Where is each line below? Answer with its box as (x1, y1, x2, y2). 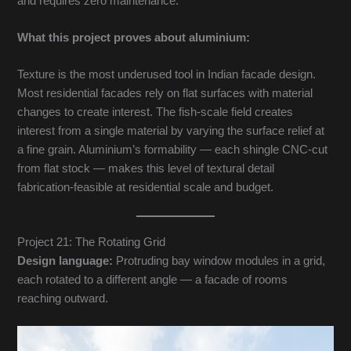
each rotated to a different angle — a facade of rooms (17, 273, 288, 286)
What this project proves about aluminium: (17, 31, 251, 45)
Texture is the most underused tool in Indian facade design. (17, 68, 317, 81)
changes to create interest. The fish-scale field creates (17, 106, 294, 119)
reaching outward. (17, 291, 109, 305)
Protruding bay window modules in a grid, (113, 254, 326, 267)
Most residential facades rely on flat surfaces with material (17, 87, 313, 100)
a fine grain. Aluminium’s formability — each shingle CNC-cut (17, 143, 328, 157)
